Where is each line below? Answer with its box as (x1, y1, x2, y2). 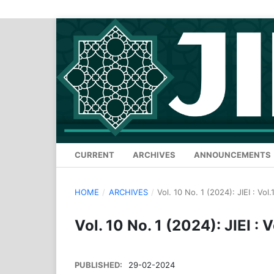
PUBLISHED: (75, 260, 124, 270)
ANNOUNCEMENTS (194, 150, 271, 160)
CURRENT (75, 150, 114, 160)
